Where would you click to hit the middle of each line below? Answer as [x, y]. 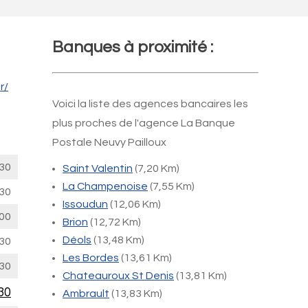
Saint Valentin [98, 168]
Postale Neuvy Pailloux [109, 142]
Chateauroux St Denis [118, 276]
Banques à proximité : [133, 47]
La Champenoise [105, 186]
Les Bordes [91, 258]
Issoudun [85, 204]
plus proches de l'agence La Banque [144, 123]
